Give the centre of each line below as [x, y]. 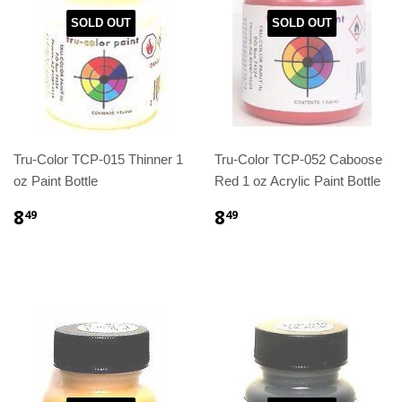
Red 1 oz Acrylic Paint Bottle [297, 181]
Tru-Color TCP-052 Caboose [298, 160]
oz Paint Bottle [56, 181]
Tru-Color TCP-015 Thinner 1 [98, 160]
